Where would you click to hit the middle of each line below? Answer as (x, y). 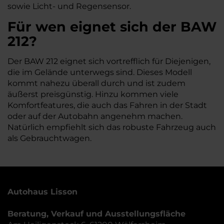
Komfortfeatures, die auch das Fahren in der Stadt (107, 105)
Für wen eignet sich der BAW (112, 26)
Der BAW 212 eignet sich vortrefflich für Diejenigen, (109, 61)
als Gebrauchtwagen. (49, 138)
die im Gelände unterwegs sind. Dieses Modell (100, 72)
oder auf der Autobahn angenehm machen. (95, 116)
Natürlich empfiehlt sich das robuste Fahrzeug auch (112, 127)
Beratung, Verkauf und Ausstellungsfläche (96, 213)
